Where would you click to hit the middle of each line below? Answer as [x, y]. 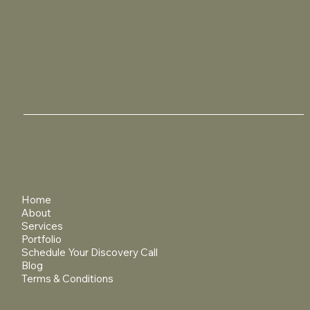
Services [43, 226]
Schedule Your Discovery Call [90, 252]
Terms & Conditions [68, 278]
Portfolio [42, 239]
